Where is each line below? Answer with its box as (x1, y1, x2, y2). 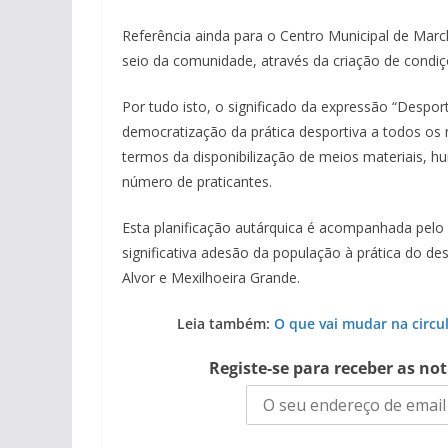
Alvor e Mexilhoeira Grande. (122, 268, 300, 287)
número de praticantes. (122, 172, 272, 191)
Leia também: (176, 314, 270, 333)
